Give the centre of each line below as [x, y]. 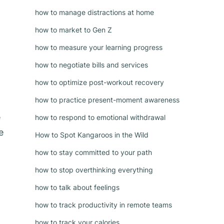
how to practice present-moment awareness [107, 100]
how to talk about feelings [77, 187]
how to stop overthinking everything [94, 170]
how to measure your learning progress [99, 47]
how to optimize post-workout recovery [99, 82]
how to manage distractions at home [94, 12]
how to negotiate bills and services [91, 65]
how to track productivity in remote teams [103, 205]
